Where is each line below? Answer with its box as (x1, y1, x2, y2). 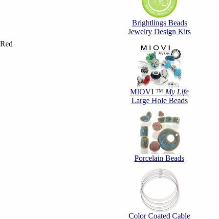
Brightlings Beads (131, 19, 187, 27)
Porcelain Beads (134, 154, 184, 162)
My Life (165, 88, 189, 96)
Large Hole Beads (131, 96, 188, 105)
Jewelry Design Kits (128, 27, 191, 36)
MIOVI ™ (130, 88, 165, 96)
